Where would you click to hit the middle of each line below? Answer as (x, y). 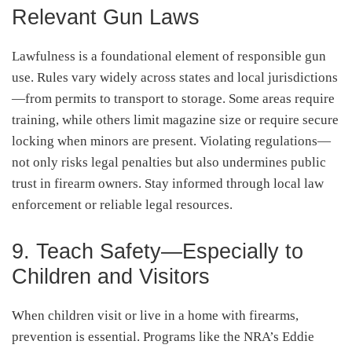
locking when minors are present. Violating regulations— (171, 141)
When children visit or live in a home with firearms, (155, 315)
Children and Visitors (111, 276)
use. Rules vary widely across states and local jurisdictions (175, 77)
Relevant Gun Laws (106, 17)
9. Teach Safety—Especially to (158, 251)
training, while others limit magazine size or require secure (175, 119)
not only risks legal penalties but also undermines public (169, 162)
